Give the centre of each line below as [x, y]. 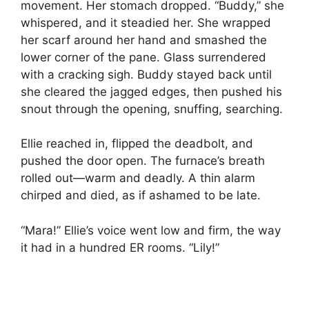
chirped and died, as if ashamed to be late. [141, 196]
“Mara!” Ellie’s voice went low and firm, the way [151, 230]
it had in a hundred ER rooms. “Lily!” [120, 247]
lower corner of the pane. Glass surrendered [143, 57]
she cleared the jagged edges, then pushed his [151, 91]
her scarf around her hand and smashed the [144, 40]
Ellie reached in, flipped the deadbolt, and [137, 144]
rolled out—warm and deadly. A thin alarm [138, 178]
